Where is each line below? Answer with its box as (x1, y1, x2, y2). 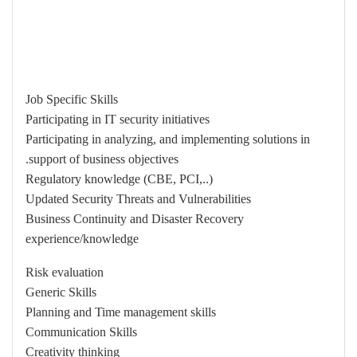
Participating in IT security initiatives (25, 112, 210, 126)
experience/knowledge (25, 232, 139, 245)
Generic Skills (25, 285, 96, 299)
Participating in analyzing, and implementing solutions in (25, 132, 310, 146)
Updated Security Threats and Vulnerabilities (25, 192, 251, 206)
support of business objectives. (29, 152, 178, 166)
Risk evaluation (25, 265, 104, 279)
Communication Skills (25, 325, 137, 339)
